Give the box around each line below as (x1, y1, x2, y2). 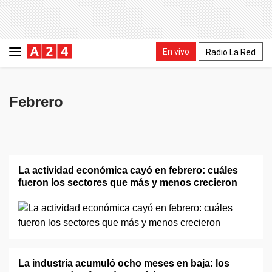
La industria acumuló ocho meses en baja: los (18, 258, 229, 268)
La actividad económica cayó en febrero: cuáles (18, 165, 238, 175)
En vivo (163, 46, 189, 56)
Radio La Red (206, 47, 256, 57)
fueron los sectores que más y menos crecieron (18, 177, 237, 188)
